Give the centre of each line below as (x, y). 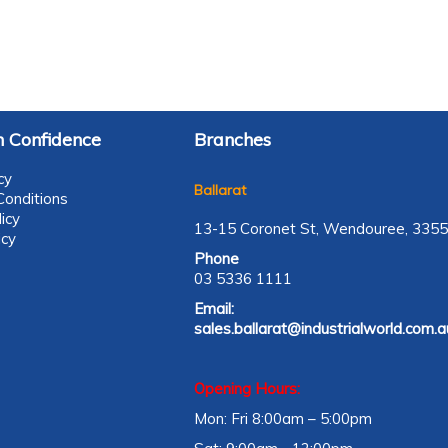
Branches (232, 139)
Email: (213, 308)
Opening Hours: (246, 388)
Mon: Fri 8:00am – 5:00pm (282, 418)
